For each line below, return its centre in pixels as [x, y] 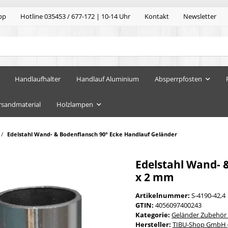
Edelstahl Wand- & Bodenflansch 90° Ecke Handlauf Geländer [92, 134]
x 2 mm [155, 177]
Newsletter [200, 17]
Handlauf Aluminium [108, 79]
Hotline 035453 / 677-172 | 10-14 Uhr [75, 17]
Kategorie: [153, 215]
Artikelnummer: [163, 195]
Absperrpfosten [178, 79]
